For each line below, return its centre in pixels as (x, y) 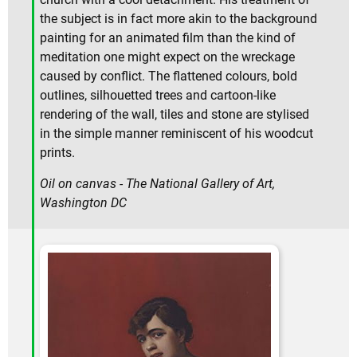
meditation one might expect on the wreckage (167, 57)
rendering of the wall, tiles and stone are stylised (175, 114)
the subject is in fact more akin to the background (178, 18)
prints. (57, 152)
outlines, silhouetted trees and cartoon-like (158, 95)
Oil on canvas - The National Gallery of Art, (157, 183)
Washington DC (83, 202)
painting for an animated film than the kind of (168, 37)
